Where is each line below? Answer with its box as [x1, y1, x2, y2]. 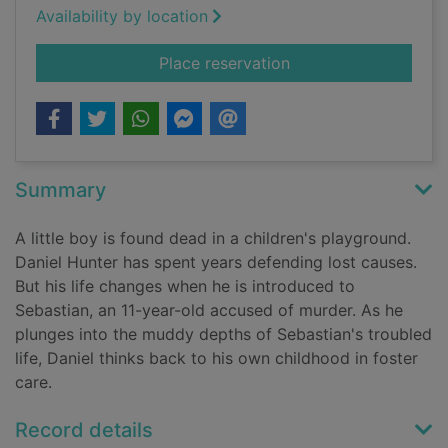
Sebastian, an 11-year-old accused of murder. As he [15, 300, 403, 321]
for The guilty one [288, 52, 424, 73]
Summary [15, 178, 106, 203]
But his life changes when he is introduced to [15, 276, 355, 297]
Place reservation [158, 53, 290, 74]
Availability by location [36, 6, 208, 27]
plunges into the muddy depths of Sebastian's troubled [15, 324, 432, 345]
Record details [15, 418, 153, 443]
